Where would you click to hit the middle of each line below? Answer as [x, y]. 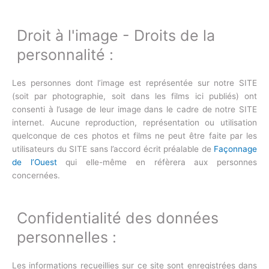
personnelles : [67, 237]
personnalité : [65, 55]
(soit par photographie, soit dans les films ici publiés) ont [134, 96]
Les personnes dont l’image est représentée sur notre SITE [134, 83]
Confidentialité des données [118, 218]
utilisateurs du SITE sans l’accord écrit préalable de [113, 149]
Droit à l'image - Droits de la [116, 36]
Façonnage [235, 149]
